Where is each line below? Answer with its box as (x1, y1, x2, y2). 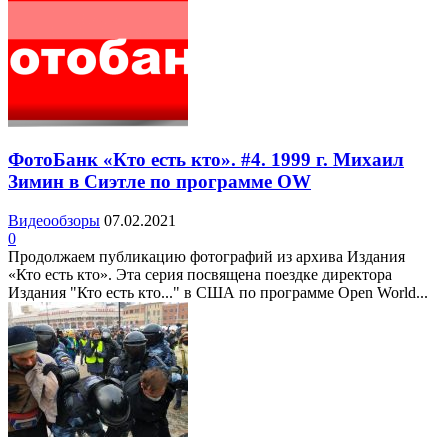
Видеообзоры (8, 212, 100, 230)
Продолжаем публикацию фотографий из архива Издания (8, 248, 405, 266)
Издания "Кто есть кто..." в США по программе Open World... (8, 284, 428, 302)
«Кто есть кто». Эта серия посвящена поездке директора (8, 266, 392, 284)
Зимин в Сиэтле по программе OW (8, 171, 311, 193)
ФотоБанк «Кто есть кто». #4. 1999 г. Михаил (8, 149, 404, 171)
